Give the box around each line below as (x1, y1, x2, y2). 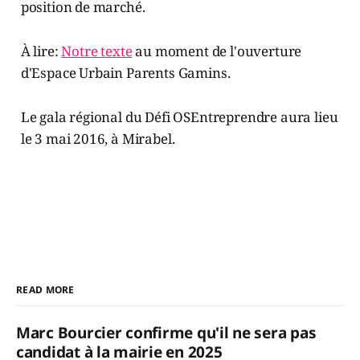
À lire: (20, 42, 62, 61)
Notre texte (61, 42, 133, 61)
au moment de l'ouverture (132, 42, 302, 61)
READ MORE (16, 283, 75, 297)
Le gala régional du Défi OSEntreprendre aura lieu (20, 108, 338, 127)
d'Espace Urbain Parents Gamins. (20, 63, 231, 83)
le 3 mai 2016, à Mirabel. (20, 129, 175, 149)
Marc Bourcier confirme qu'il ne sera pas (16, 322, 317, 344)
